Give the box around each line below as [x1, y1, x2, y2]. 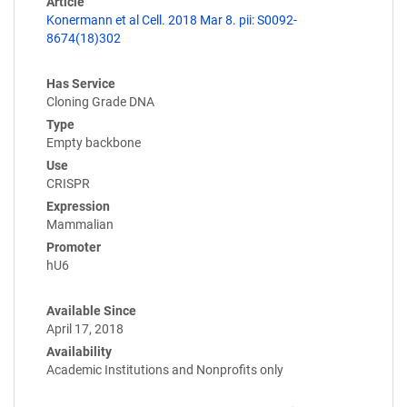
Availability [46, 344, 112, 360]
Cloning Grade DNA [46, 94, 154, 110]
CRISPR [46, 176, 90, 192]
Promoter [46, 240, 101, 255]
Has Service [46, 76, 115, 92]
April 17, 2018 [46, 322, 124, 337]
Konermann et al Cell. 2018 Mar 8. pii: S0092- [46, 13, 297, 28]
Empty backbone [46, 135, 141, 151]
